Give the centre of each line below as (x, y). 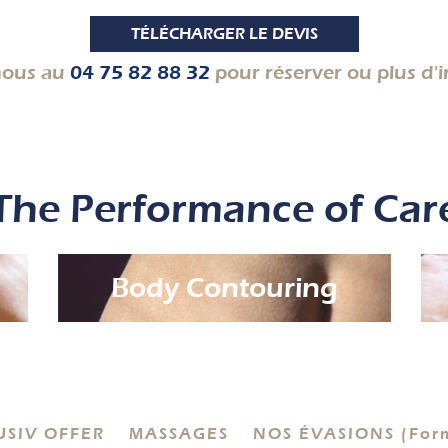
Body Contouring (224, 288)
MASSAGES (179, 434)
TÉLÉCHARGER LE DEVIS (224, 34)
